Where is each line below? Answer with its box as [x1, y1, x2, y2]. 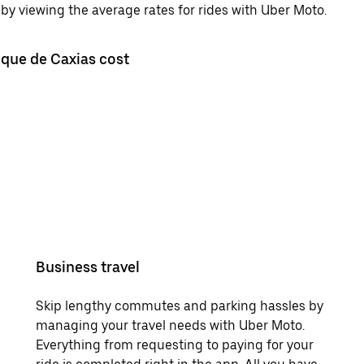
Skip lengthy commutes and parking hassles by [36, 297, 323, 314]
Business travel [36, 258, 140, 275]
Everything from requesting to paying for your [36, 336, 314, 353]
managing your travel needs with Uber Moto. [36, 317, 305, 333]
